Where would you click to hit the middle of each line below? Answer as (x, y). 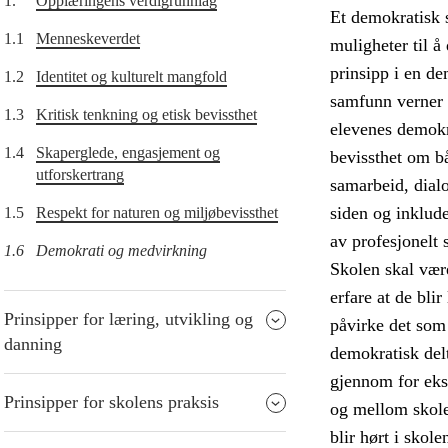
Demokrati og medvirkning (121, 251)
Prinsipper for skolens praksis (111, 402)
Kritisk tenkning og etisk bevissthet (146, 115)
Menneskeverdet (88, 39)
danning (33, 344)
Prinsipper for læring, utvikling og (128, 319)
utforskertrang (80, 175)
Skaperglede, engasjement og (128, 153)
